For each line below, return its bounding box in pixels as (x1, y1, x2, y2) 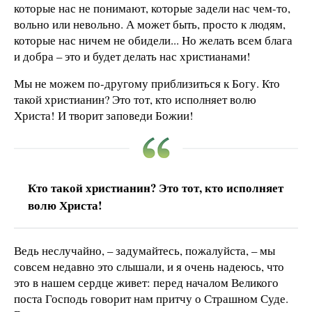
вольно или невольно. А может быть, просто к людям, (14, 15, 286, 32)
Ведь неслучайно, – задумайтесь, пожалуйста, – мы (14, 242, 275, 259)
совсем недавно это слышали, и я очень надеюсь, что (14, 258, 284, 275)
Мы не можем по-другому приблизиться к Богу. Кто (14, 75, 280, 92)
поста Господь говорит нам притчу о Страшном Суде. (14, 290, 288, 307)
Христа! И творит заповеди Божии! (14, 107, 194, 124)
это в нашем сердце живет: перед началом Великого (14, 274, 279, 291)
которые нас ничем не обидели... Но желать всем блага (14, 31, 292, 48)
